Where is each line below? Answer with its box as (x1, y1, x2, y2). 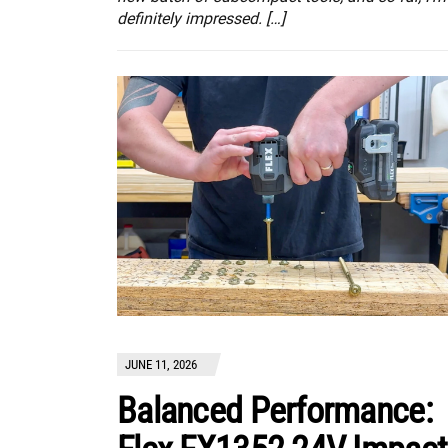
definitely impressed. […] (117, 9, 285, 28)
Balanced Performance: (117, 390, 432, 433)
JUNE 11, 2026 (125, 357, 197, 373)
